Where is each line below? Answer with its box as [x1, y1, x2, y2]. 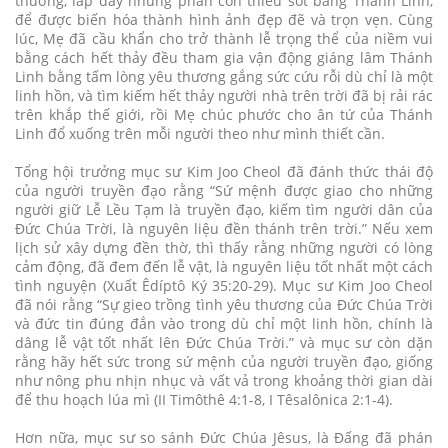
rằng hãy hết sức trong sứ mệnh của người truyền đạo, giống [15, 351, 433, 371]
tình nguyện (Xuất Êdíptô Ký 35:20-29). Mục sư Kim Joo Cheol [15, 275, 433, 295]
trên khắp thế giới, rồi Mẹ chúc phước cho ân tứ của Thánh [15, 104, 433, 124]
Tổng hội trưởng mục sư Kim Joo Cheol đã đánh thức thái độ [15, 161, 433, 181]
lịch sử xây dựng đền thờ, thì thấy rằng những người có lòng [15, 237, 433, 257]
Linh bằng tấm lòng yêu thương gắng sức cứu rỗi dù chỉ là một [15, 66, 433, 86]
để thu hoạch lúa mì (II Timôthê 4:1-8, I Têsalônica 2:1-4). [15, 389, 393, 409]
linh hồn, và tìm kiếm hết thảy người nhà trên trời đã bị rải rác [15, 85, 433, 105]
